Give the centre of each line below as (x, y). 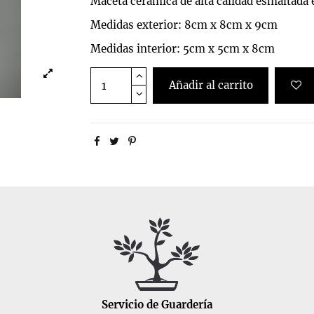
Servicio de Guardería (157, 304)
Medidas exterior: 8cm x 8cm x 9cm (184, 25)
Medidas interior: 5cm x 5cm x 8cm (183, 49)
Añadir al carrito (211, 86)
